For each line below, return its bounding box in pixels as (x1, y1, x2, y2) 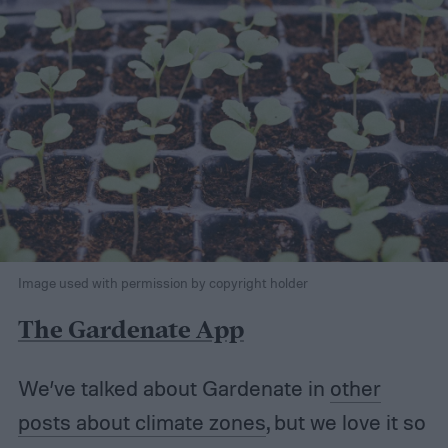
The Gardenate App (17, 313, 244, 348)
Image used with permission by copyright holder (17, 273, 308, 291)
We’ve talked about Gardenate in (17, 374, 330, 401)
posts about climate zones (17, 408, 266, 435)
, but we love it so (265, 408, 426, 435)
